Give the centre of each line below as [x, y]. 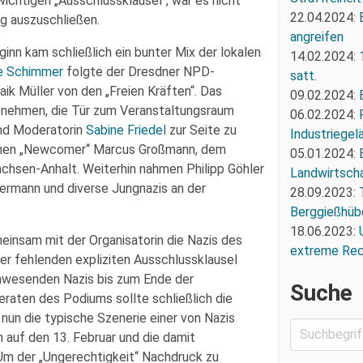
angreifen [316, 36]
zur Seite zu [201, 130]
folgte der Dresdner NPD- [139, 72]
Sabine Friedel [126, 130]
